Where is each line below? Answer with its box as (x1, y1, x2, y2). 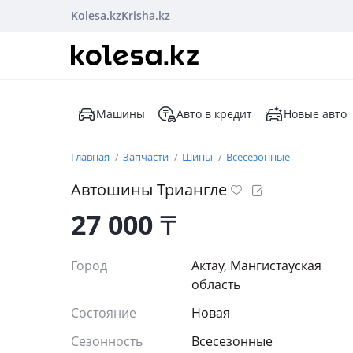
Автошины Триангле (71, 179, 227, 200)
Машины (96, 106, 145, 121)
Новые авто (284, 106, 347, 121)
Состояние (71, 304, 139, 321)
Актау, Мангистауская (191, 257, 321, 274)
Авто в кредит (176, 106, 252, 121)
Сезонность (71, 333, 143, 350)
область (191, 276, 240, 293)
